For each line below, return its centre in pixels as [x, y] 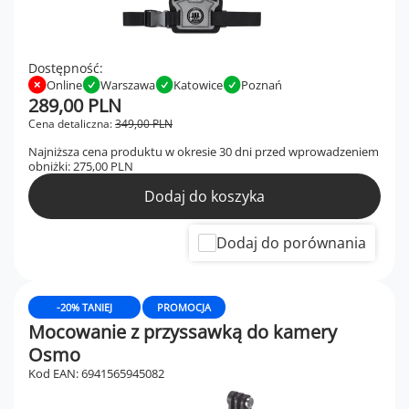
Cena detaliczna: [72, 124]
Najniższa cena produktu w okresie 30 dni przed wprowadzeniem [204, 152]
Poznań [262, 85]
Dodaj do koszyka [204, 196]
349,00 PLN [144, 124]
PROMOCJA [184, 307]
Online [64, 85]
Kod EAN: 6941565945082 [96, 373]
